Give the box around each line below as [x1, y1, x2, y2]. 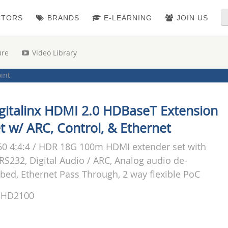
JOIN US [174, 14, 208, 22]
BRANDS [45, 14, 79, 22]
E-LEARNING [101, 14, 152, 22]
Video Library [30, 48, 77, 58]
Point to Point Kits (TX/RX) [74, 80, 159, 90]
